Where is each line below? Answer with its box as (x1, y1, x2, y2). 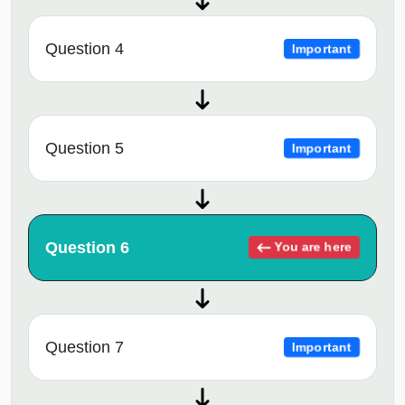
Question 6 (45, 239, 129, 258)
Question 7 (45, 338, 124, 357)
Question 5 (45, 139, 124, 158)
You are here (270, 240, 353, 254)
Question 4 (45, 40, 124, 59)
